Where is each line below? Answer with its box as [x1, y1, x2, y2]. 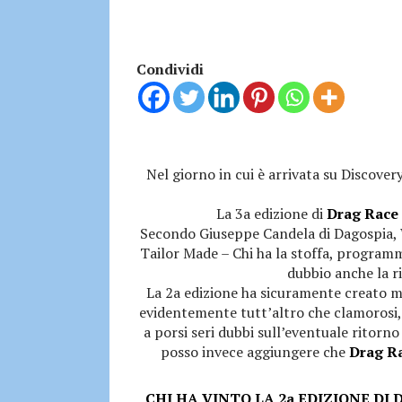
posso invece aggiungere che [160, 342, 349, 363]
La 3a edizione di [216, 204, 328, 224]
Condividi [136, 58, 204, 79]
